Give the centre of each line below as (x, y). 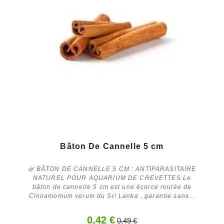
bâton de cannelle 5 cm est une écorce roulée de (112, 187)
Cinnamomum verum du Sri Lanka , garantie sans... (112, 196)
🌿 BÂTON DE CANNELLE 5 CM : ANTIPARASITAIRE (112, 169)
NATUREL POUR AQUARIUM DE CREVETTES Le (112, 178)
